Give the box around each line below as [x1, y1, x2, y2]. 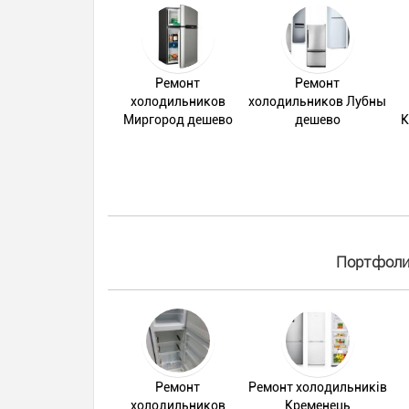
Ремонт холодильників [247, 380, 387, 394]
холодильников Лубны [248, 94, 387, 109]
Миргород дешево [122, 112, 233, 127]
